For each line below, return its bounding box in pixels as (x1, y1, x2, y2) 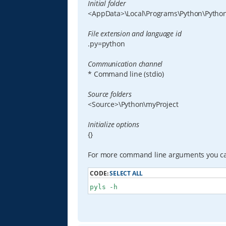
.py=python (88, 39, 125, 49)
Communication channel (88, 59, 163, 69)
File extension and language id (88, 29, 182, 39)
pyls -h (90, 183, 118, 191)
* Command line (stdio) (88, 69, 164, 79)
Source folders (88, 89, 132, 99)
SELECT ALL (109, 169, 143, 177)
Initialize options (88, 120, 139, 130)
